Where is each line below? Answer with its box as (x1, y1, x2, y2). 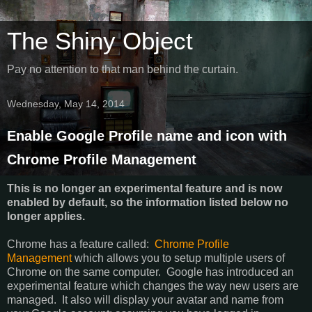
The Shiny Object (7, 28, 193, 54)
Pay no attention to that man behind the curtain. (7, 63, 238, 75)
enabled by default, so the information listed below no (7, 196, 288, 208)
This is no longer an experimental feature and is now (7, 182, 282, 194)
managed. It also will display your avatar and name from (7, 293, 283, 306)
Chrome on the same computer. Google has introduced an (7, 265, 294, 278)
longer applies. (7, 210, 85, 222)
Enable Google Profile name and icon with (7, 128, 287, 143)
